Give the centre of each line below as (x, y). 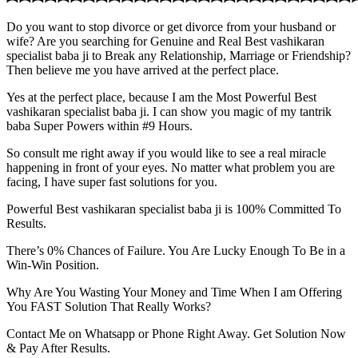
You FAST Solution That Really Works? (109, 307)
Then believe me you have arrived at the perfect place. (143, 70)
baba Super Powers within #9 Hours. (99, 126)
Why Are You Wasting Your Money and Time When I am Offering (174, 292)
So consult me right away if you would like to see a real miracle (166, 153)
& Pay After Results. (58, 348)
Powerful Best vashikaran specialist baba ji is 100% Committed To (174, 209)
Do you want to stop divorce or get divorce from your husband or (171, 27)
